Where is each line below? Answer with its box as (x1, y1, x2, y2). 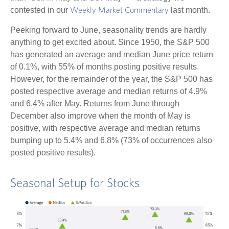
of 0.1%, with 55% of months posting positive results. (10, 62, 199, 71)
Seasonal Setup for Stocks (10, 177, 140, 190)
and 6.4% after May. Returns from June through (10, 99, 179, 108)
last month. (169, 5, 210, 14)
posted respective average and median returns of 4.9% (10, 86, 207, 96)
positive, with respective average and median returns (10, 123, 200, 132)
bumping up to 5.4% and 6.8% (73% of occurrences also (10, 135, 212, 145)
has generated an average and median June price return (10, 50, 213, 59)
